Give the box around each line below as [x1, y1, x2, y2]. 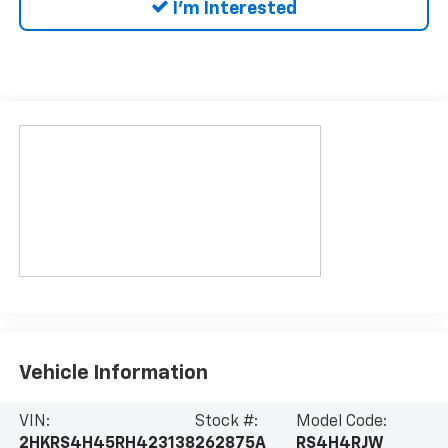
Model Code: [295, 414, 387, 431]
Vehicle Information [18, 362, 208, 383]
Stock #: [194, 414, 258, 431]
